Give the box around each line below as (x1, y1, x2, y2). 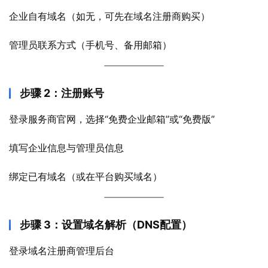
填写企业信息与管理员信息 (9, 142, 124, 154)
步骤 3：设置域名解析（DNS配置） (20, 218, 192, 231)
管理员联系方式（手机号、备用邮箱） (9, 39, 172, 51)
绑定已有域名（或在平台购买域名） (9, 170, 162, 182)
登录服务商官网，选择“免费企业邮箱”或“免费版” (9, 113, 215, 125)
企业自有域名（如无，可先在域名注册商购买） (9, 10, 210, 22)
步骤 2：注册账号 (20, 87, 104, 99)
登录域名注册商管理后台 (9, 245, 114, 257)
